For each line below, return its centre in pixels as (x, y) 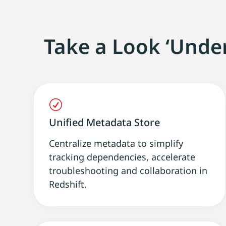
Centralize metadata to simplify (116, 143)
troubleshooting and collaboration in (128, 170)
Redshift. (68, 184)
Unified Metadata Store (105, 122)
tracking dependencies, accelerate (122, 157)
